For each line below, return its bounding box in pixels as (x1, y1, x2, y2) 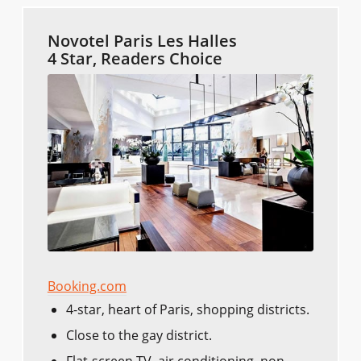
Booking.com (47, 277, 127, 296)
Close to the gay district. (65, 326, 212, 345)
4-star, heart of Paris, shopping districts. (65, 301, 309, 319)
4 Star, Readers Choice (47, 48, 222, 70)
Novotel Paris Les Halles (47, 30, 237, 52)
